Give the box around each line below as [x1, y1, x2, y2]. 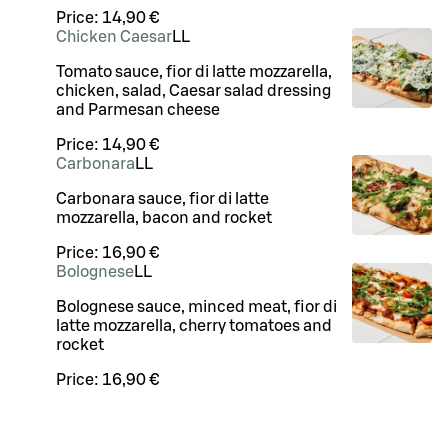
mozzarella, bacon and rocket [56, 210, 272, 227]
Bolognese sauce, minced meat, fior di [56, 299, 337, 316]
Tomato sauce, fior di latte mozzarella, [56, 64, 332, 81]
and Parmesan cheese [56, 102, 220, 119]
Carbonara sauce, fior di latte [56, 191, 269, 208]
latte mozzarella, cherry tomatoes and [56, 318, 332, 335]
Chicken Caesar [56, 29, 172, 46]
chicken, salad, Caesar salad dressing [56, 83, 331, 100]
